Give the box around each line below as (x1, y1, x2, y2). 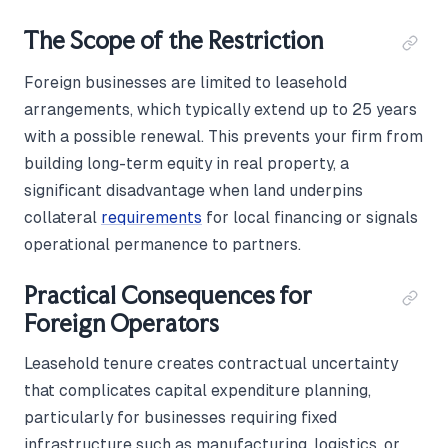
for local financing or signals (202, 209, 418, 227)
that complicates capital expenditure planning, (24, 382, 371, 400)
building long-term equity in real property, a (24, 155, 349, 173)
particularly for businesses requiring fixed (24, 409, 337, 427)
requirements (101, 209, 202, 227)
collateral (24, 209, 101, 227)
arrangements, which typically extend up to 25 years (24, 101, 417, 119)
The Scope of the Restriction (24, 26, 323, 56)
